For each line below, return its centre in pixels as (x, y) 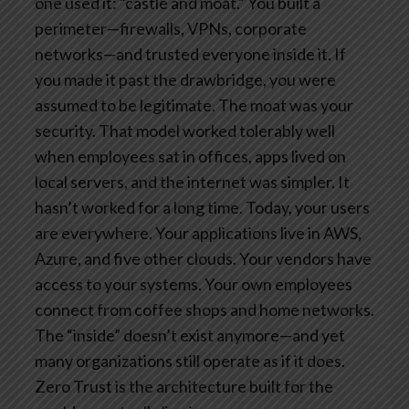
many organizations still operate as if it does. (190, 361)
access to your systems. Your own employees (194, 284)
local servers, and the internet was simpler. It (192, 182)
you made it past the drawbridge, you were (185, 80)
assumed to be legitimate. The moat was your (194, 105)
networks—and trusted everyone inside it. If (190, 54)
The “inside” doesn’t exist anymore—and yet (190, 336)
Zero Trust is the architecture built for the (184, 387)
